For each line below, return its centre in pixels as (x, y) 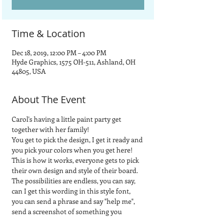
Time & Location (48, 33)
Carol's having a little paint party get (67, 119)
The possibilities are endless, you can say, (74, 180)
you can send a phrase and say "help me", (74, 201)
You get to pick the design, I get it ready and (78, 139)
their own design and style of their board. (76, 170)
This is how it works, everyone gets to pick (76, 160)
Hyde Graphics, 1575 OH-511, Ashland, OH (74, 62)
